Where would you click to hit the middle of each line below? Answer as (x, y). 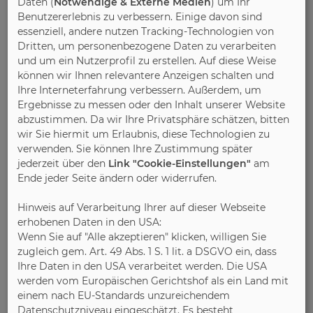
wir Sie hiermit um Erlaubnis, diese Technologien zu (144, 134)
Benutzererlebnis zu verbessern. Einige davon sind (140, 17)
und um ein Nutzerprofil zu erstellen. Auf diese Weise (147, 61)
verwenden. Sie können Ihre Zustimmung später (136, 149)
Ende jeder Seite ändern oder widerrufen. (117, 179)
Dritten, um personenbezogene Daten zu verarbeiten (147, 46)
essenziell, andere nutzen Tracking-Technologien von (146, 32)
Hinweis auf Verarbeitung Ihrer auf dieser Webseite (142, 208)
